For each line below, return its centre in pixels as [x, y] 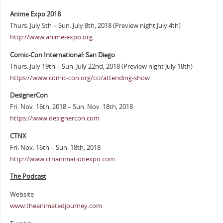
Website [22, 194]
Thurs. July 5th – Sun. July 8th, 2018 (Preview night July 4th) [95, 26]
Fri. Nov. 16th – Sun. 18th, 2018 [55, 147]
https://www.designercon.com [55, 118]
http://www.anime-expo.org [51, 37]
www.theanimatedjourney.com [56, 206]
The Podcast [28, 177]
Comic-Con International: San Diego [62, 55]
